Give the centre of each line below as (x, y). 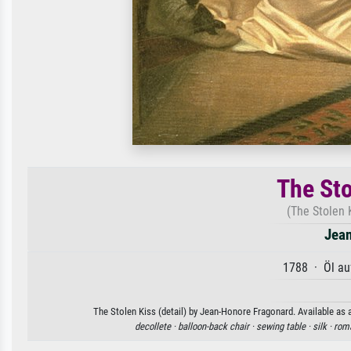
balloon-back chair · (217, 326)
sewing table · (284, 326)
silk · (323, 326)
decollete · (156, 326)
